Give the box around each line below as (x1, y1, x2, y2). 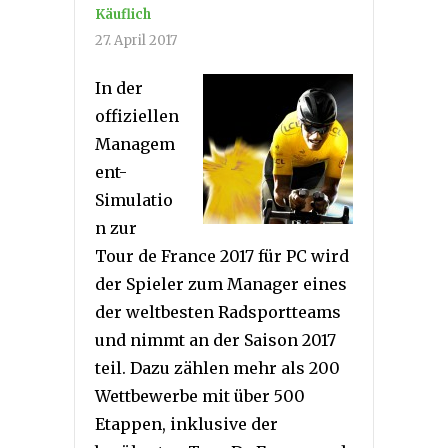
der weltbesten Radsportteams (95, 301, 341, 322)
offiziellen (95, 105, 179, 126)
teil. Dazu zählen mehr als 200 (95, 357, 340, 378)
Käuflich (95, 5, 151, 23)
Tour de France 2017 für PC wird (95, 245, 349, 266)
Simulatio (95, 189, 173, 210)
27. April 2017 (95, 31, 177, 49)
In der (95, 77, 143, 98)
